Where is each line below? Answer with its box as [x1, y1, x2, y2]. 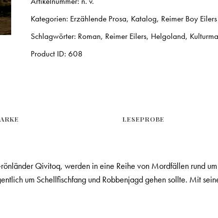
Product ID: [31, 48, 69, 59]
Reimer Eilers [105, 31, 147, 42]
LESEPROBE [123, 115, 164, 124]
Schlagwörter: [31, 31, 78, 42]
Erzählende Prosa [70, 13, 127, 24]
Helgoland [151, 31, 186, 42]
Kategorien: [31, 13, 71, 24]
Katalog [131, 13, 157, 24]
